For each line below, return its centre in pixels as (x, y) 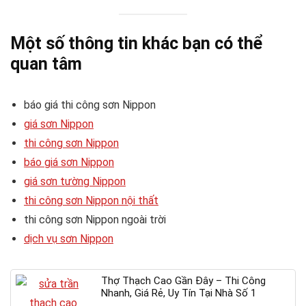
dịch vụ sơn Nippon (69, 238)
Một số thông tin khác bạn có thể (137, 43)
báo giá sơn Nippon (69, 162)
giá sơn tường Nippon (75, 181)
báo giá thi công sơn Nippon (90, 105)
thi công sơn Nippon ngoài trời (95, 219)
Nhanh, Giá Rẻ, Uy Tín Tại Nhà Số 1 (179, 293)
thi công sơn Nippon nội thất (91, 200)
